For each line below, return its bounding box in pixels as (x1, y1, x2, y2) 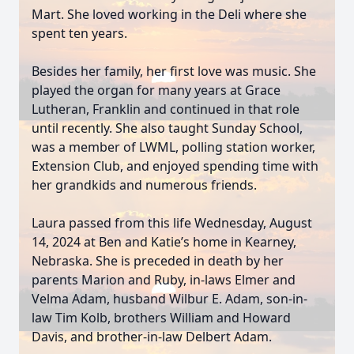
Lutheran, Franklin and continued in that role (32, 100, 299, 118)
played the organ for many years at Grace (32, 81, 281, 99)
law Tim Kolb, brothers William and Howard (32, 309, 291, 326)
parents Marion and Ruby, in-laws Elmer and (32, 271, 296, 288)
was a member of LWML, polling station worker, (32, 138, 315, 156)
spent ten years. (32, 24, 127, 42)
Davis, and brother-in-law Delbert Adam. (32, 328, 272, 345)
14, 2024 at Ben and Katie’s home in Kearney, (32, 233, 296, 250)
